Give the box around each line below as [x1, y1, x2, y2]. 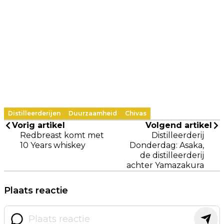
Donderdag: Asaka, [129, 140, 204, 150]
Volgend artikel [145, 120, 212, 130]
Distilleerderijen [8, 109, 60, 117]
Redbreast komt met [20, 130, 104, 140]
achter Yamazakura [126, 160, 204, 170]
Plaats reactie [4, 184, 68, 196]
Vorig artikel [12, 120, 65, 130]
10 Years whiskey [20, 140, 85, 150]
